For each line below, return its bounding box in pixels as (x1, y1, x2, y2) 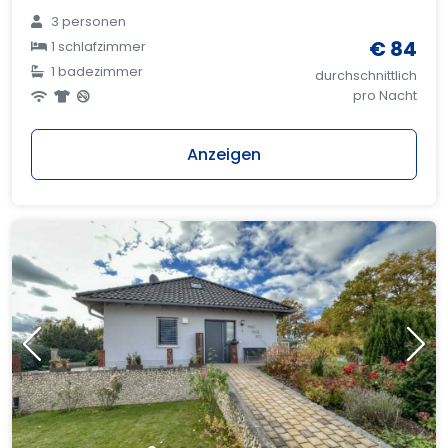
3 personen (48, 12, 127, 30)
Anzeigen (187, 143, 261, 167)
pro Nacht (352, 86, 417, 104)
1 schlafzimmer (48, 37, 147, 55)
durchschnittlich (314, 66, 417, 84)
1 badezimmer (48, 62, 144, 80)
